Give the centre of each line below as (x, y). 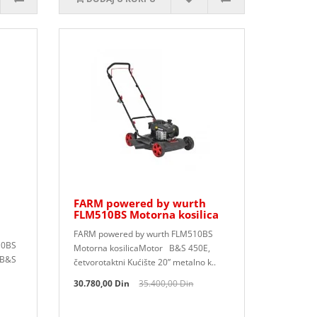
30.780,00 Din (102, 283)
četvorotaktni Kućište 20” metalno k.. (145, 262)
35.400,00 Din (166, 283)
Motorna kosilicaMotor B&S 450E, (142, 248)
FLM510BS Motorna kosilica (146, 214)
